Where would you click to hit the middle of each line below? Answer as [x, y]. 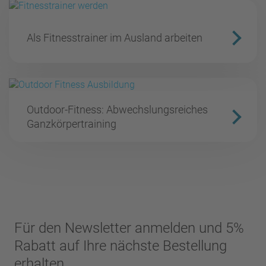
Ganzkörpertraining [72, 123]
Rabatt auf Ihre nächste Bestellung [121, 246]
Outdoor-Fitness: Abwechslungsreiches [117, 109]
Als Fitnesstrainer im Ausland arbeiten [115, 37]
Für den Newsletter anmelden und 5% [129, 228]
